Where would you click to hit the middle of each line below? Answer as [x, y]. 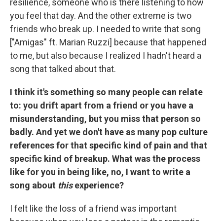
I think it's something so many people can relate [106, 92]
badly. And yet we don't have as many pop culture [109, 132]
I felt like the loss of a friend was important [93, 209]
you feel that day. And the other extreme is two [101, 16]
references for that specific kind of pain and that [109, 146]
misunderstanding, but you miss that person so [105, 119]
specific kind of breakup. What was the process [105, 159]
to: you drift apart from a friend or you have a [102, 106]
